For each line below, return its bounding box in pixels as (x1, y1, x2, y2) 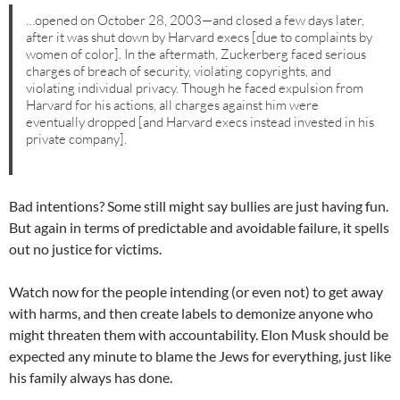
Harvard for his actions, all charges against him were (26, 96, 320, 113)
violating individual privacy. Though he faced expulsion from (26, 79, 364, 96)
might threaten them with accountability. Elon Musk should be (9, 326, 388, 344)
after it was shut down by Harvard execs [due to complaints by (26, 28, 373, 46)
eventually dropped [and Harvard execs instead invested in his (26, 112, 375, 130)
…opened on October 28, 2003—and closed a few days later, (26, 11, 365, 29)
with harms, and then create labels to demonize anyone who (9, 304, 373, 322)
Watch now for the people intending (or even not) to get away (9, 283, 383, 301)
